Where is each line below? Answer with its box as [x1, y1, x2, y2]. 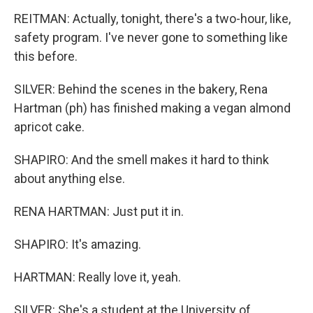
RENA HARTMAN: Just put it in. [14, 204, 184, 219]
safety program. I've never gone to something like [14, 30, 288, 45]
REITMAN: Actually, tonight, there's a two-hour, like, [14, 11, 291, 26]
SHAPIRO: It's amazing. [14, 237, 141, 252]
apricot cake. [14, 119, 85, 134]
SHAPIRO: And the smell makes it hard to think [14, 152, 269, 167]
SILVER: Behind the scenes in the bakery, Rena [14, 82, 268, 96]
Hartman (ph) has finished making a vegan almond [14, 101, 291, 115]
